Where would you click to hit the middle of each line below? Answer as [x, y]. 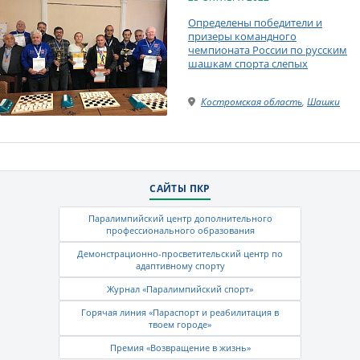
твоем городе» [180, 324]
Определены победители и [255, 22]
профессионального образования [180, 230]
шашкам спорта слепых [248, 63]
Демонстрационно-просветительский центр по [180, 253]
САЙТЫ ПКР [180, 188]
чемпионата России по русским [268, 49]
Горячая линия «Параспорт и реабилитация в [180, 312]
